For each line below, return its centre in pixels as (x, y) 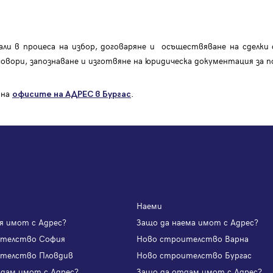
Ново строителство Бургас (194, 255)
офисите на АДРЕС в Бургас (72, 94)
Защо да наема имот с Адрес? (197, 222)
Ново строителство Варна (193, 239)
